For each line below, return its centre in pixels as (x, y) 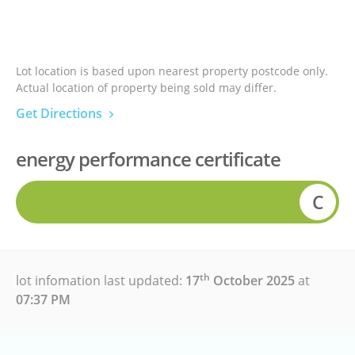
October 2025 (252, 281)
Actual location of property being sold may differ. (146, 88)
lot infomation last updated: (101, 281)
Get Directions (61, 113)
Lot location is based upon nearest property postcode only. (172, 71)
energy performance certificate (148, 159)
